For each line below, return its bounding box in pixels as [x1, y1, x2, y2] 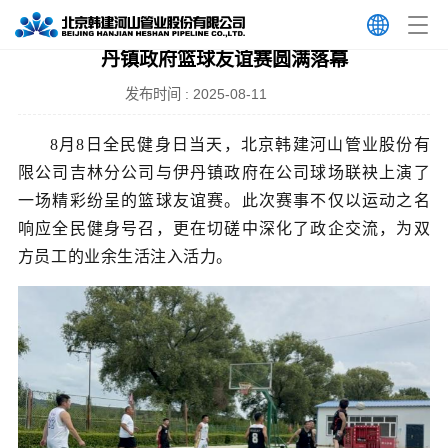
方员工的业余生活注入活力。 [17, 247, 233, 265]
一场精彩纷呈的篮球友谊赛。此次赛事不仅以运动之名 [17, 191, 431, 209]
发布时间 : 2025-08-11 [125, 85, 323, 102]
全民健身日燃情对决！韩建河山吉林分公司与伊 [24, 20, 424, 42]
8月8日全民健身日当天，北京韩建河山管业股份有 [49, 135, 431, 153]
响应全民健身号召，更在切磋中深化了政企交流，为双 [17, 219, 431, 237]
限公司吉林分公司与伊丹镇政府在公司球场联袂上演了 [17, 163, 431, 181]
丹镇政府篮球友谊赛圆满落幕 [100, 48, 348, 70]
